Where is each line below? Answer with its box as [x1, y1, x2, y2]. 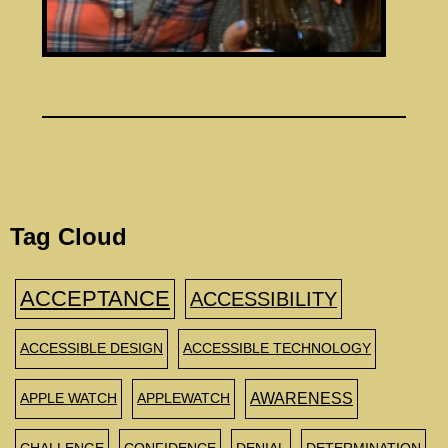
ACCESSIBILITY [190, 287, 337, 310]
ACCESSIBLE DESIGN [20, 340, 163, 356]
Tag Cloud [10, 222, 127, 250]
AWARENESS [250, 389, 353, 407]
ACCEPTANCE [20, 285, 170, 311]
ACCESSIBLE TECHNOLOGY [183, 340, 371, 356]
